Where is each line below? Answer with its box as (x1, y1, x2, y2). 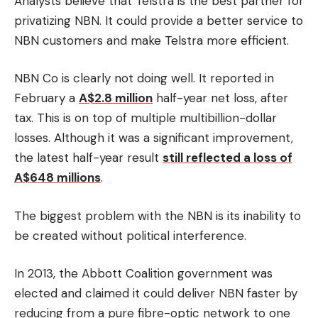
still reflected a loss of (163, 150, 292, 165)
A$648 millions (14, 170, 101, 185)
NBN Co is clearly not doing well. (14, 70, 195, 86)
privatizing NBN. (14, 12, 102, 28)
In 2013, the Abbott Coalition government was (14, 265, 273, 281)
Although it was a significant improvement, (54, 130, 293, 146)
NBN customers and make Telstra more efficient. (14, 32, 289, 48)
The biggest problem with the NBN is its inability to (14, 207, 301, 224)
